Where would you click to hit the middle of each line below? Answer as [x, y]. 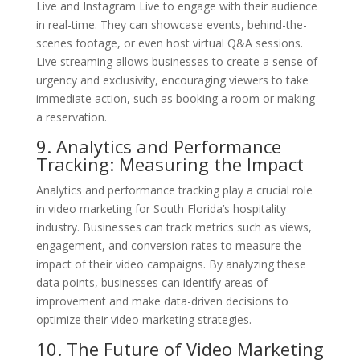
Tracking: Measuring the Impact [170, 164]
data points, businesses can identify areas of [151, 282]
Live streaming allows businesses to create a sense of [176, 61]
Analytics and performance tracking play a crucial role [174, 190]
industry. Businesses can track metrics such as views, [174, 227]
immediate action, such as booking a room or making [175, 98]
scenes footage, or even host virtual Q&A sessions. [169, 43]
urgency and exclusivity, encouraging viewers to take [172, 80]
